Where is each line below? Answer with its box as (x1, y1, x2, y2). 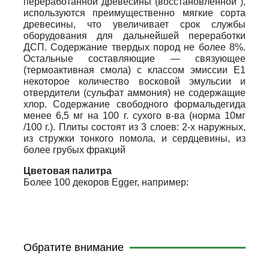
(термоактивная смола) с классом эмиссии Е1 (23, 65, 246, 76)
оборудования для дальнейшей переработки (23, 31, 246, 41)
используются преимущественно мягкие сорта (23, 8, 246, 19)
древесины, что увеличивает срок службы (23, 19, 246, 30)
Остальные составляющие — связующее (23, 53, 246, 64)
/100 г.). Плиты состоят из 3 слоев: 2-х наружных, (23, 122, 246, 133)
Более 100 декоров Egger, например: (23, 177, 189, 188)
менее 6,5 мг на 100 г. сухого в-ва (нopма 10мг (23, 110, 246, 121)
